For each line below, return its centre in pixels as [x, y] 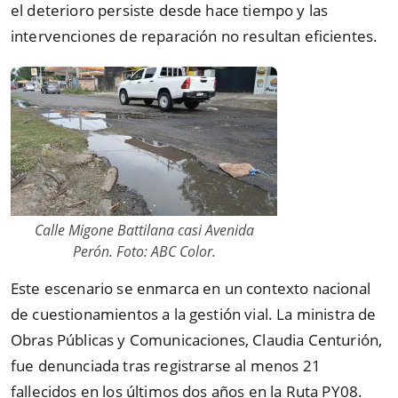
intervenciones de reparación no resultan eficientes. [195, 36]
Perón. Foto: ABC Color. [144, 251]
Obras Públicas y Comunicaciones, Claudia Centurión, [197, 340]
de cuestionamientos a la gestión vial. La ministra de [194, 314]
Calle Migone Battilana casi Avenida [144, 230]
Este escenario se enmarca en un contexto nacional [191, 288]
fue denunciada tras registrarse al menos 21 [166, 366]
